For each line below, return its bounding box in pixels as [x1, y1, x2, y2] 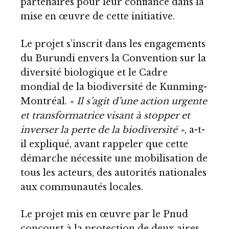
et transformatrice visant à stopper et [20, 109, 190, 121]
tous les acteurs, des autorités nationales [20, 167, 207, 178]
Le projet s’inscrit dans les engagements [20, 38, 205, 50]
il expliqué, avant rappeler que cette [20, 138, 188, 150]
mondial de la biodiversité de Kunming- [20, 81, 207, 93]
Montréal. [20, 95, 67, 107]
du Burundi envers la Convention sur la [20, 52, 206, 64]
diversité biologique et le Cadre [20, 66, 168, 78]
